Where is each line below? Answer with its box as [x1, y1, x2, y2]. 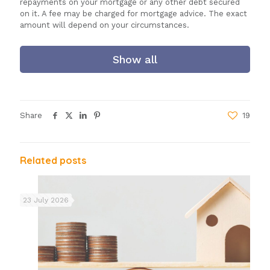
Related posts [20, 154, 86, 167]
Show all [113, 53, 157, 66]
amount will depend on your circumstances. [20, 20, 189, 30]
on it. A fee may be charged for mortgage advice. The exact [20, 9, 247, 19]
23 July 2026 [23, 196, 69, 205]
